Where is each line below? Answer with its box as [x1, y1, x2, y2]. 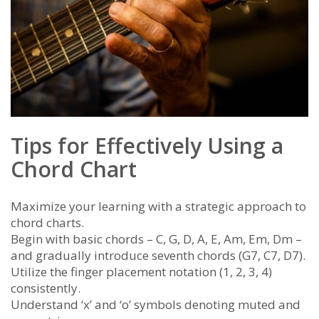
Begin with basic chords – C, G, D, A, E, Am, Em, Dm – [11, 231, 302, 248]
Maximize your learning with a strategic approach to [11, 198, 306, 215]
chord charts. [11, 214, 84, 231]
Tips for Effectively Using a [11, 131, 283, 161]
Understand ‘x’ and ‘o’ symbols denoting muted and [11, 296, 300, 313]
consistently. [11, 280, 80, 297]
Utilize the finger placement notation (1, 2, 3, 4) [11, 263, 272, 281]
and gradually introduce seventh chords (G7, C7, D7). [11, 247, 305, 264]
